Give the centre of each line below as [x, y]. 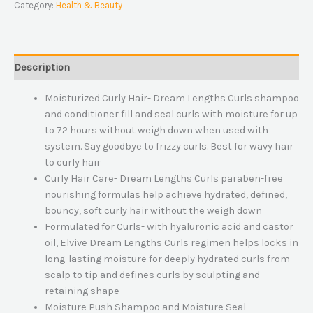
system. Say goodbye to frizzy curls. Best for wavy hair [169, 147]
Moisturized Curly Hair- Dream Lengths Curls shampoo [172, 99]
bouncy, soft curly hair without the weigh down [153, 211]
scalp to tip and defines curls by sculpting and [152, 275]
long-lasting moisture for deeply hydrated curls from [167, 259]
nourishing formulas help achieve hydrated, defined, [166, 195]
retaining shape [82, 291]
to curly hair [72, 163]
